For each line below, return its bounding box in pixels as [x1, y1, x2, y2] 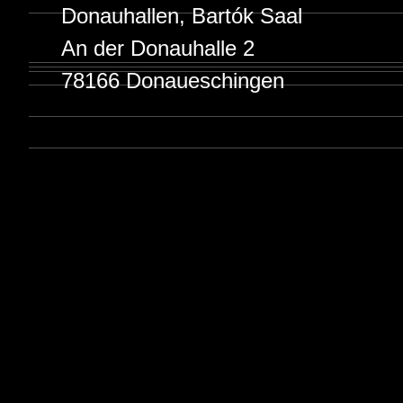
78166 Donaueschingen [61, 68, 284, 93]
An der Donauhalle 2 [61, 36, 255, 60]
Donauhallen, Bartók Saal [61, 4, 302, 28]
